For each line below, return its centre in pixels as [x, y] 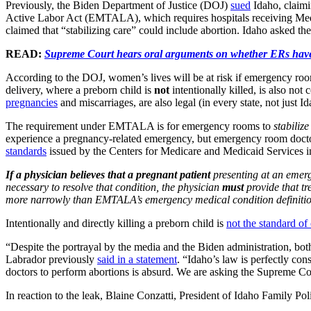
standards [26, 151]
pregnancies [32, 102]
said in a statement [137, 259]
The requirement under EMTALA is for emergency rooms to [140, 126]
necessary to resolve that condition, [82, 187]
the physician [192, 187]
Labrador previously [51, 259]
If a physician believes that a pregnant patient [108, 174]
